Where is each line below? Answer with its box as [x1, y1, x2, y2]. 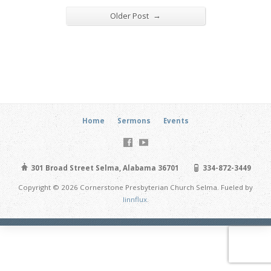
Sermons [117, 116, 151, 125]
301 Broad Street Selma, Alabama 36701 [29, 163, 179, 172]
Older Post [110, 10, 151, 21]
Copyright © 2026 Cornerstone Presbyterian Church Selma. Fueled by [18, 182, 253, 192]
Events [163, 116, 189, 125]
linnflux [122, 194, 147, 204]
